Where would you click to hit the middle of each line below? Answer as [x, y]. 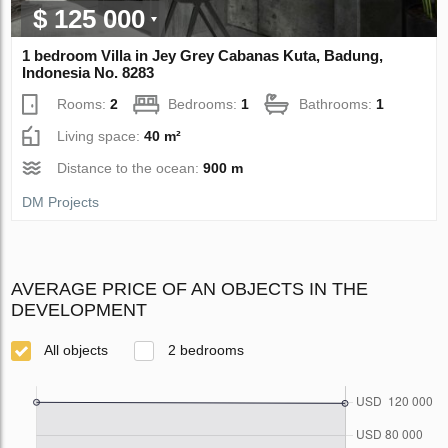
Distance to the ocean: [130, 168]
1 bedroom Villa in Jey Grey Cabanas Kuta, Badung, [203, 56]
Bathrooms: [338, 104]
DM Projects [61, 202]
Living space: [101, 136]
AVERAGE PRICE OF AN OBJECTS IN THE [190, 289]
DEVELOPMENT [79, 310]
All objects [75, 350]
